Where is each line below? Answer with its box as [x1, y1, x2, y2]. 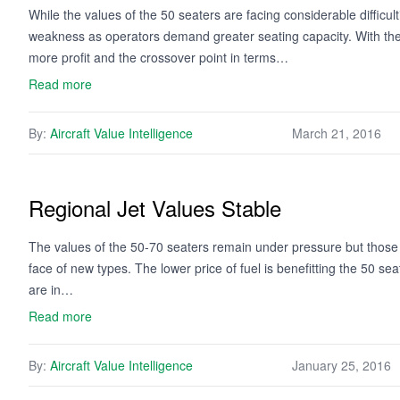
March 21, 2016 [292, 124, 381, 142]
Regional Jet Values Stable [29, 192, 281, 223]
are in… [29, 280, 73, 298]
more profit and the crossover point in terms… [29, 48, 288, 66]
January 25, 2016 [292, 356, 391, 374]
